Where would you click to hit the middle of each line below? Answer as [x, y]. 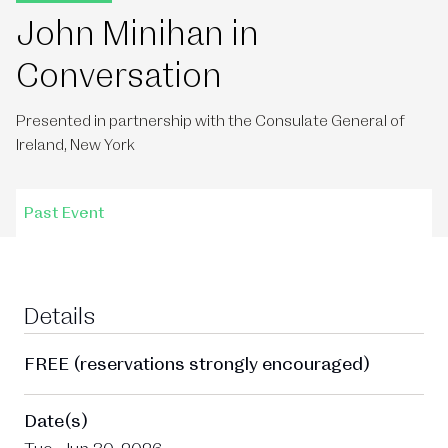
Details [59, 317]
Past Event [64, 213]
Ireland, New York [75, 145]
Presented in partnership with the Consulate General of [210, 121]
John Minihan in [137, 34]
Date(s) [56, 421]
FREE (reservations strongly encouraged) [197, 364]
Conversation [119, 76]
